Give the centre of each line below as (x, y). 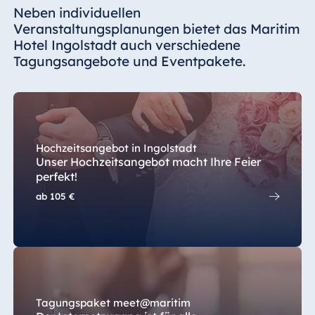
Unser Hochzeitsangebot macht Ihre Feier (148, 162)
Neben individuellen (77, 13)
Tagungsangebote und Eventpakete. (129, 62)
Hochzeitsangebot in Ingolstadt (116, 148)
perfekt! (56, 177)
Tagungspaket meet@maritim (113, 303)
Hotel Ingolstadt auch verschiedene (127, 45)
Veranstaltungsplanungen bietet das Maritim (156, 29)
